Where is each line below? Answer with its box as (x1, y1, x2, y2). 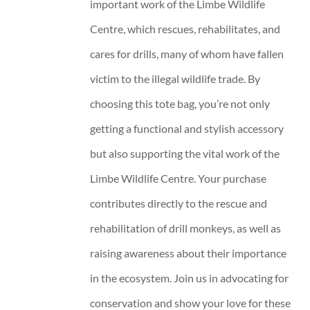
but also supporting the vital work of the (90, 146, 280, 160)
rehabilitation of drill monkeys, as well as (90, 221, 282, 235)
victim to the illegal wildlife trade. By (90, 71, 261, 85)
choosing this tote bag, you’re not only (90, 96, 271, 110)
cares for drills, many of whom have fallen (90, 46, 284, 60)
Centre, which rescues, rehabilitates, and (90, 21, 281, 35)
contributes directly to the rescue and (90, 196, 268, 210)
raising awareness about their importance (90, 246, 287, 259)
